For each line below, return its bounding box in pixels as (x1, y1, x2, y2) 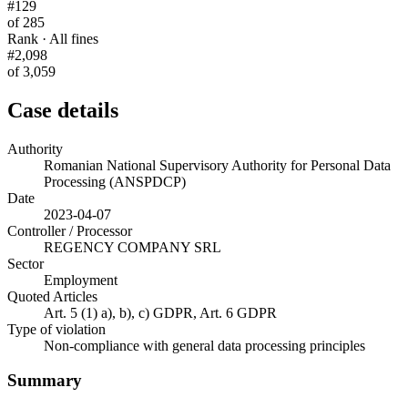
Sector (7, 255, 44, 271)
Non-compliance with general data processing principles (44, 337, 365, 353)
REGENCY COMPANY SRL (44, 239, 221, 255)
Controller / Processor (7, 222, 132, 239)
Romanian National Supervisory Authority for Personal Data (44, 157, 391, 173)
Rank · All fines (7, 30, 98, 46)
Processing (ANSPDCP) (44, 173, 186, 189)
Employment (44, 271, 117, 288)
